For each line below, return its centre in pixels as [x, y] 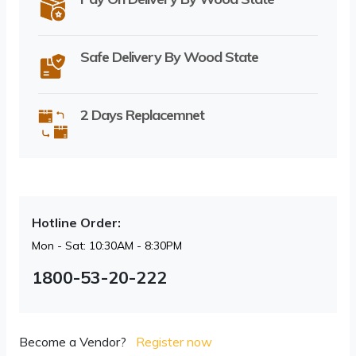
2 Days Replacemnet [142, 114]
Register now [174, 341]
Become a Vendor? [73, 341]
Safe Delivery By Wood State [169, 56]
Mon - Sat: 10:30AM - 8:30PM [107, 245]
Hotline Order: [76, 222]
